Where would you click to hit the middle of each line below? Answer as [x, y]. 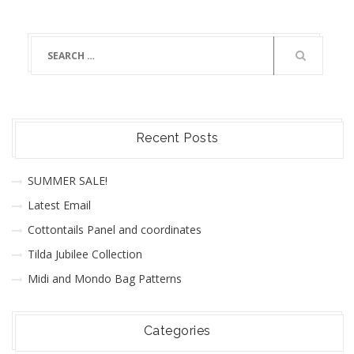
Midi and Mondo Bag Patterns [105, 279]
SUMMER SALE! [68, 181]
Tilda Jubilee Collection [85, 254]
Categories [177, 331]
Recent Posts [177, 138]
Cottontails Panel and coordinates [115, 230]
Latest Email [59, 205]
